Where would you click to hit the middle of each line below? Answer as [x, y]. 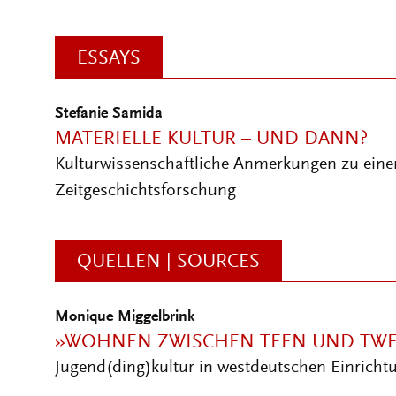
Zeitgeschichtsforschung [145, 191]
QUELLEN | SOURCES [168, 263]
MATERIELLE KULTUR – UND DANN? [211, 140]
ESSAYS [109, 59]
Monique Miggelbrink [125, 317]
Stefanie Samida [109, 114]
